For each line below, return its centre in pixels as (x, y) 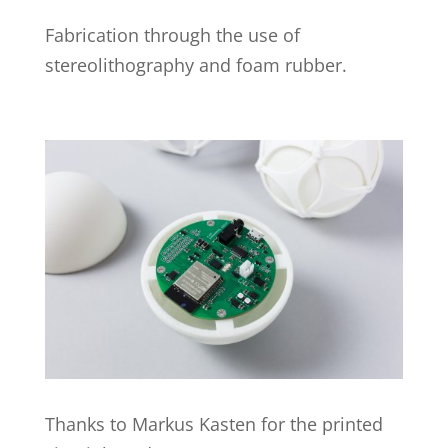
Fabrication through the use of (172, 34)
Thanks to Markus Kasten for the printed (213, 423)
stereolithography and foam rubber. (195, 64)
